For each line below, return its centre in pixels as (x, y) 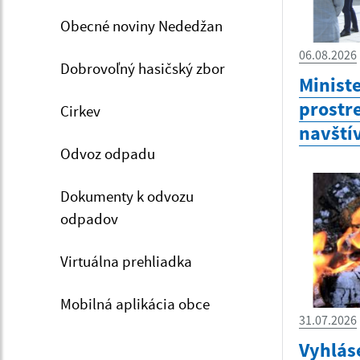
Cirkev (80, 110)
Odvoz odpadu (108, 153)
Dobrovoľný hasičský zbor (143, 68)
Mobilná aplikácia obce (135, 303)
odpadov (89, 218)
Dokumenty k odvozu (127, 196)
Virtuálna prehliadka (126, 261)
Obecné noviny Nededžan (141, 25)
